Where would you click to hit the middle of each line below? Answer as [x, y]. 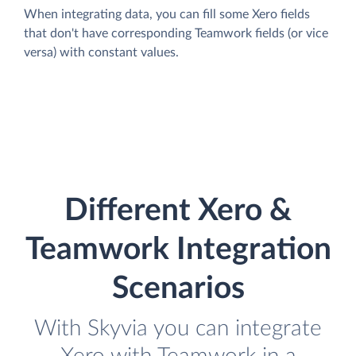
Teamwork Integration [178, 250]
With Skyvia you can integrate [178, 329]
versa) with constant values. [101, 52]
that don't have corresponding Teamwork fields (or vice [176, 33]
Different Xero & [178, 211]
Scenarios [178, 289]
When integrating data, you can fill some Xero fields [167, 14]
